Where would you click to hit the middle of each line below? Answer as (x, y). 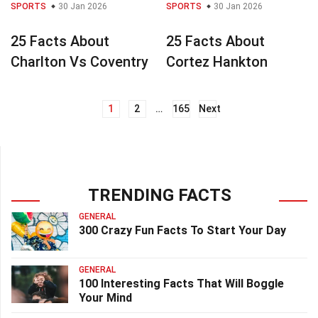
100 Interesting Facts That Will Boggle (181, 284)
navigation (51, 137)
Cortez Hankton (217, 61)
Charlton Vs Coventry (79, 61)
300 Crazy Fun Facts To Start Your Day (182, 230)
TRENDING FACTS (159, 195)
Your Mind (105, 298)
